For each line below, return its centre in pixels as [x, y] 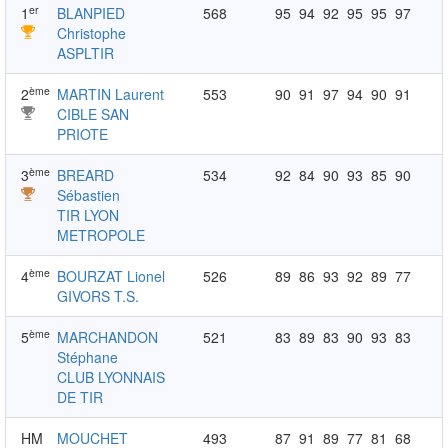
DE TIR [80, 397]
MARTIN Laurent [111, 94]
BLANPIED [91, 13]
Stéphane [88, 357]
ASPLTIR [86, 53]
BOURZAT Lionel [111, 276]
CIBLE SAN [93, 114]
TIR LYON [88, 215]
